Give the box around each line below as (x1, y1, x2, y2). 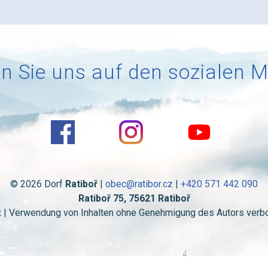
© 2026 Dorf (10, 178, 65, 190)
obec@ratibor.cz (105, 178, 173, 190)
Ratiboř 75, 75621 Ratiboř (78, 193, 190, 205)
